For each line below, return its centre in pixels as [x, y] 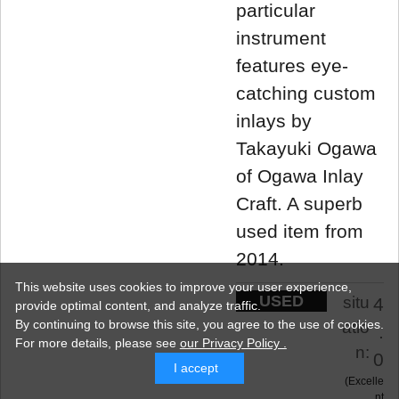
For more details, [65, 343]
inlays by [274, 120]
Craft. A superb [299, 203]
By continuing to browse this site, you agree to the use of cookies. [199, 325]
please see [147, 343]
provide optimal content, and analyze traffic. [138, 306]
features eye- [292, 65]
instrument [281, 37]
